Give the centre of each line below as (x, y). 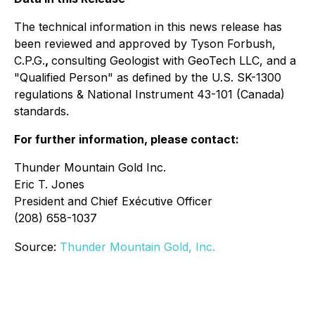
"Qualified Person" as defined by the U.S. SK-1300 (148, 77)
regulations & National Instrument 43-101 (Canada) (149, 94)
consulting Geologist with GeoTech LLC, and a (174, 60)
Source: (37, 247)
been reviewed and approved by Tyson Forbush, (145, 44)
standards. (41, 111)
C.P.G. (30, 60)
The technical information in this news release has (148, 27)
